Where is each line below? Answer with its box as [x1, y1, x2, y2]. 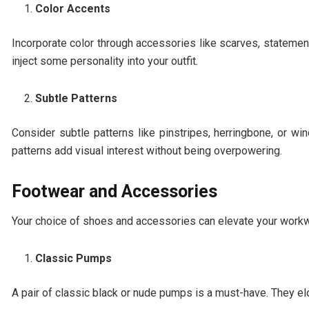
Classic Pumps [35, 251, 112, 265]
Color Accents [35, 2, 111, 16]
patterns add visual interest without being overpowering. [12, 144, 282, 158]
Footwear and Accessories [12, 181, 217, 202]
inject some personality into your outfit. [12, 54, 198, 68]
